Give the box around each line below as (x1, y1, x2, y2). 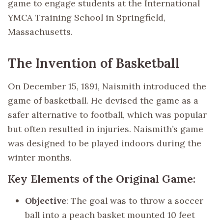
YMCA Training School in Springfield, (8, 12, 165, 23)
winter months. (8, 151, 72, 163)
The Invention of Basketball (8, 55, 180, 72)
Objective (25, 194, 67, 206)
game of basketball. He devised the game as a (8, 94, 198, 106)
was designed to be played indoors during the (8, 137, 201, 149)
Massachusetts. (8, 26, 73, 37)
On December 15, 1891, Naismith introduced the (8, 80, 206, 92)
